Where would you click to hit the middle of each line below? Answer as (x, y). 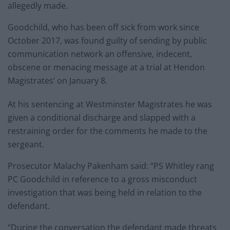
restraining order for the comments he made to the (108, 131)
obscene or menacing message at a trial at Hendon (106, 67)
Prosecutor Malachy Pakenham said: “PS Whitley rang (111, 166)
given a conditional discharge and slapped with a (102, 117)
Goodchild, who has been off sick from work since (103, 27)
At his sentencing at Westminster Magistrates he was (110, 104)
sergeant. (26, 144)
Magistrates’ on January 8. (57, 80)
